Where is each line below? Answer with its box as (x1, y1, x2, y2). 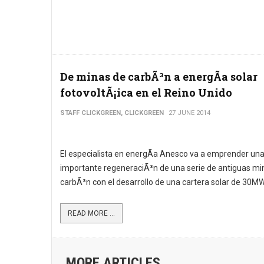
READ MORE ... (68, 209, 115, 217)
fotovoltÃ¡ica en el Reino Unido (60, 85, 232, 100)
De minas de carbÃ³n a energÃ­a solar (60, 70, 258, 84)
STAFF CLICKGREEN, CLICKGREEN (60, 109, 164, 117)
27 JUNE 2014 (169, 109, 210, 117)
